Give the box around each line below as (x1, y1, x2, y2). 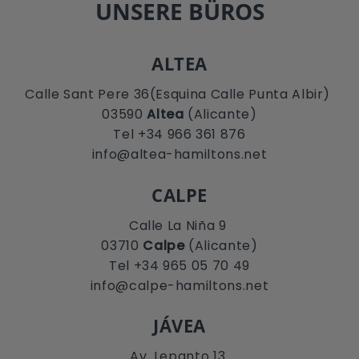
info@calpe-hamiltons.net (90, 276, 269, 295)
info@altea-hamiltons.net (91, 145, 268, 164)
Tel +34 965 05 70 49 (109, 256, 250, 275)
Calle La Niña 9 (128, 216, 231, 235)
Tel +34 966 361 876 (113, 125, 246, 144)
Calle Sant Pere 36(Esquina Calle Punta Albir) (25, 85, 334, 104)
